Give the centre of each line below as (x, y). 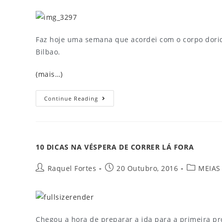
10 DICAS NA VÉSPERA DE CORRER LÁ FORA (115, 147)
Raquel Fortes (72, 168)
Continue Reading (71, 98)
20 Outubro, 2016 (147, 168)
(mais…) (49, 74)
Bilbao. (48, 52)
